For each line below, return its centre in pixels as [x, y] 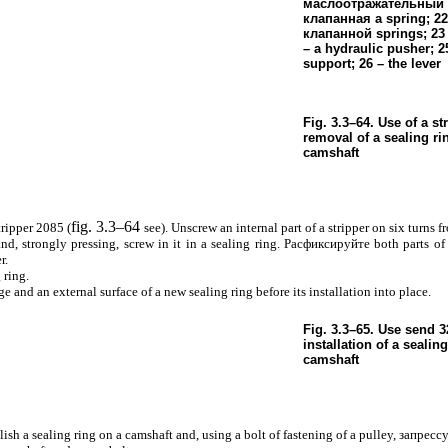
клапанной [337, 33]
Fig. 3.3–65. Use [353, 329]
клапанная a [342, 18]
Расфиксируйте [326, 243]
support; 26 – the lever [371, 63]
